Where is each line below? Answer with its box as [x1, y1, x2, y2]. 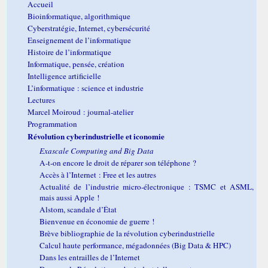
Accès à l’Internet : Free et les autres [39, 169, 156, 180]
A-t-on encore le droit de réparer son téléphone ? [39, 157, 196, 168]
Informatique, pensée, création [28, 58, 124, 69]
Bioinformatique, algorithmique [28, 10, 130, 22]
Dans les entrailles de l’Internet [39, 251, 140, 263]
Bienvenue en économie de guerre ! [39, 215, 154, 227]
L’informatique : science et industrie [28, 82, 144, 93]
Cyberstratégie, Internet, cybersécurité [28, 22, 150, 33]
